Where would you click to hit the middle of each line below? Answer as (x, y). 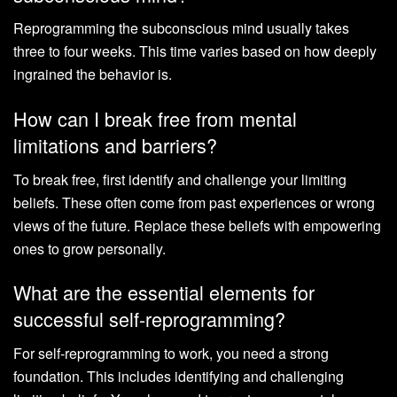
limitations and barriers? (115, 144)
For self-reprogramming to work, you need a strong (171, 354)
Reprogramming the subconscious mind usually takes (181, 28)
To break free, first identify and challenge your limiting (180, 179)
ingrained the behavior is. (93, 74)
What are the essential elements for (164, 292)
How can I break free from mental (155, 118)
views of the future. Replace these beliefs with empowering (197, 225)
